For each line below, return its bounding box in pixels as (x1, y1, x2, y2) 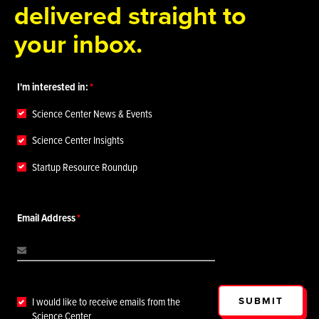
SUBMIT (238, 293, 283, 308)
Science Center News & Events (32, 105, 153, 121)
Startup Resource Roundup (32, 159, 138, 174)
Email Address (16, 209, 75, 225)
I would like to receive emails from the (32, 293, 181, 309)
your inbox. (14, 24, 143, 62)
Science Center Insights (32, 132, 125, 148)
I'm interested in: (16, 79, 88, 95)
